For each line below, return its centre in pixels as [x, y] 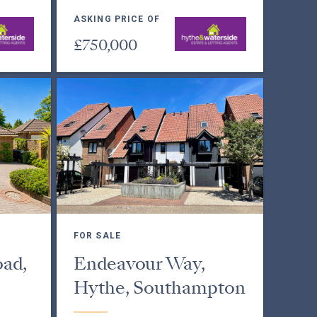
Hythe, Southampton [159, 288]
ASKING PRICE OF [116, 19]
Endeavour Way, [139, 264]
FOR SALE [97, 236]
